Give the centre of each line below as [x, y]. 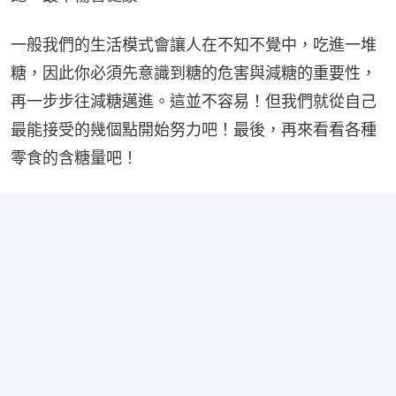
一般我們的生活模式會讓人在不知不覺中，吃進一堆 [194, 44]
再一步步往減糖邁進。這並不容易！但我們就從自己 [194, 101]
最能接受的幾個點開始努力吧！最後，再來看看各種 [194, 129]
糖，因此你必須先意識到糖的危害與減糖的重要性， [194, 72]
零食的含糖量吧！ [74, 157]
